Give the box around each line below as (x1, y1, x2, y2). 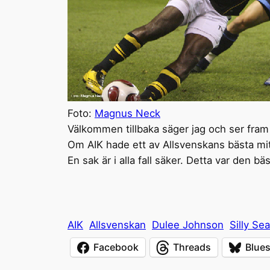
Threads (173, 241, 211, 254)
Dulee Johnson (152, 218, 224, 231)
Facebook (93, 241, 139, 254)
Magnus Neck (95, 107, 160, 119)
